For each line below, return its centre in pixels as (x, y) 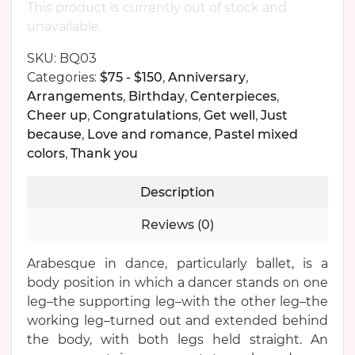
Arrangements (75, 97)
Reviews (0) (177, 225)
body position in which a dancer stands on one (177, 283)
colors (46, 154)
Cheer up (57, 116)
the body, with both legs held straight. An (177, 340)
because (54, 135)
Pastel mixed (256, 135)
